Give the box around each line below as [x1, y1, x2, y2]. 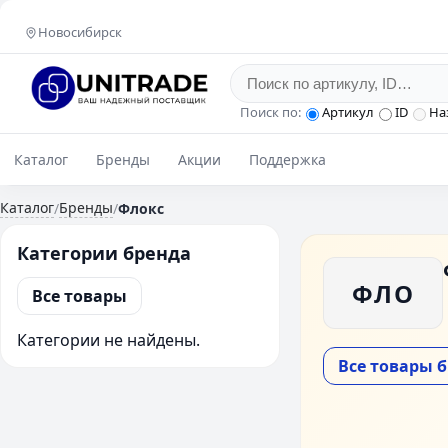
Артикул [322, 103, 374, 121]
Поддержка [249, 150, 326, 169]
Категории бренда [17, 241, 191, 265]
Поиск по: [240, 103, 301, 121]
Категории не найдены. [17, 329, 200, 351]
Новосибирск [38, 23, 122, 41]
